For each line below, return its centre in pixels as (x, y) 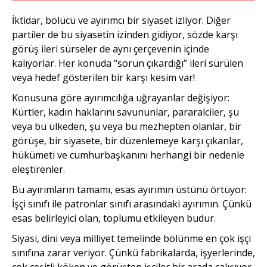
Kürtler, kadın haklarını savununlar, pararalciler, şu (125, 112)
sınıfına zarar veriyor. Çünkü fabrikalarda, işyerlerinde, (133, 252)
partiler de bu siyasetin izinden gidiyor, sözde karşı (125, 34)
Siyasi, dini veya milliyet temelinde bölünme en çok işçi (131, 238)
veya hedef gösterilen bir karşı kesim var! (103, 77)
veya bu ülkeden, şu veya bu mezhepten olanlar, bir (127, 126)
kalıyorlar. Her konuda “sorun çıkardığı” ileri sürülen (128, 63)
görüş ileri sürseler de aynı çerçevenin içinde (111, 49)
